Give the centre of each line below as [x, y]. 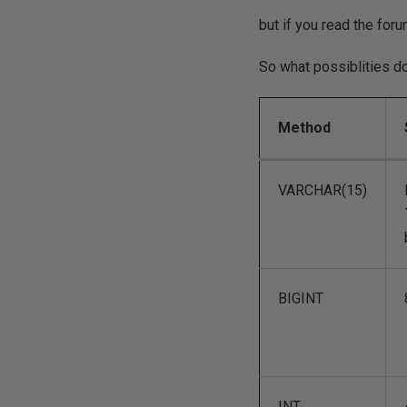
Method [305, 128]
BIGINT [301, 298]
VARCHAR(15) [323, 190]
